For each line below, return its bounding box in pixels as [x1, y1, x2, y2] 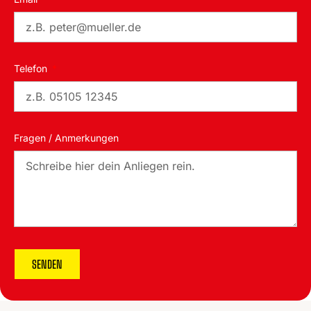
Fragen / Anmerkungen [14, 132, 119, 144]
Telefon [14, 62, 50, 75]
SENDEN [32, 258, 62, 271]
